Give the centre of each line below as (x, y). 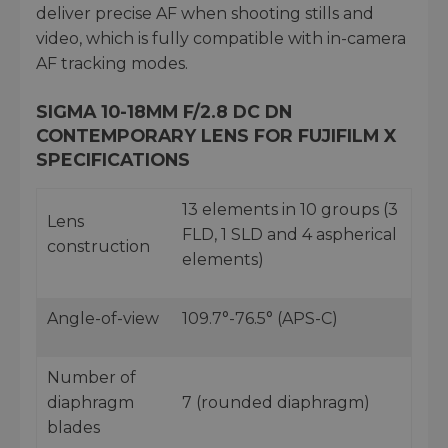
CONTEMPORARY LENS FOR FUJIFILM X (216, 135)
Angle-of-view (103, 318)
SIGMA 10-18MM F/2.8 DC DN (164, 111)
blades (73, 427)
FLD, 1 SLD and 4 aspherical (289, 234)
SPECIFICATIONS (113, 159)
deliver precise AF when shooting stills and (205, 13)
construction (98, 246)
